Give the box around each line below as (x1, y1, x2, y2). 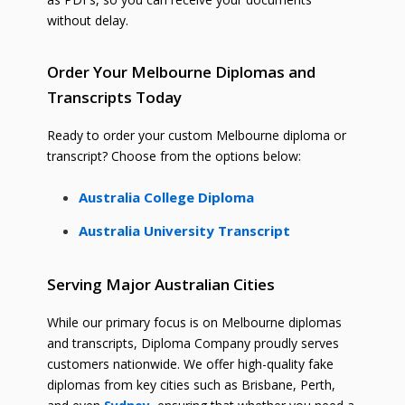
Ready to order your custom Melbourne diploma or (46, 127, 346, 145)
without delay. (46, 12, 128, 30)
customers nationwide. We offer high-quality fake (46, 355, 334, 373)
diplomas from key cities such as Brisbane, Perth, (46, 376, 335, 394)
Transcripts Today (46, 87, 182, 108)
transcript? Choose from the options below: (46, 147, 301, 165)
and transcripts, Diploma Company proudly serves (46, 334, 339, 353)
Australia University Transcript (78, 221, 290, 240)
